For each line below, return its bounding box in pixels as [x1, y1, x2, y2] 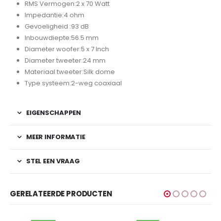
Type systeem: [24, 78, 71, 88]
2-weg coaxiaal [71, 78, 122, 88]
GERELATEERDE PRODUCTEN [10, 188, 112, 199]
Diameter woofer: [24, 44, 81, 54]
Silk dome [83, 67, 115, 77]
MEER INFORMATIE [26, 132, 85, 142]
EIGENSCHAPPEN [26, 108, 81, 118]
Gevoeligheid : [24, 22, 71, 32]
